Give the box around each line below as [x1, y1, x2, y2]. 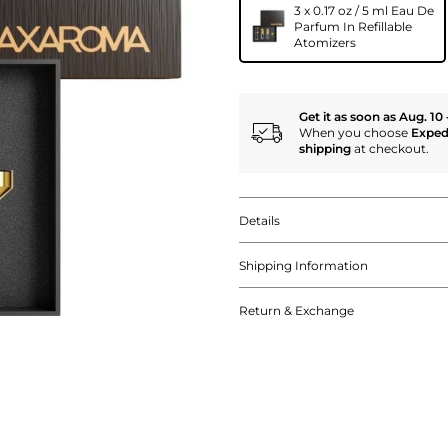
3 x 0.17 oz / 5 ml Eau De [294, 2, 434, 18]
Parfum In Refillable [294, 18, 412, 34]
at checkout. [351, 140, 429, 156]
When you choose [299, 124, 411, 140]
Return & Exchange [239, 302, 354, 318]
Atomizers [294, 34, 356, 50]
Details [239, 212, 280, 228]
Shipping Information [239, 257, 368, 273]
